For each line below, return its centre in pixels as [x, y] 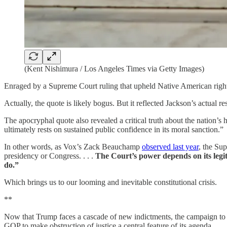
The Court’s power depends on [148, 156]
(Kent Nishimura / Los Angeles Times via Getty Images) [114, 69]
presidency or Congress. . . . [50, 156]
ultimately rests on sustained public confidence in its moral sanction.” [114, 129]
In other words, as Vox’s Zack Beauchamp [73, 147]
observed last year [170, 147]
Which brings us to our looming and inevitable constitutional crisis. [110, 182]
